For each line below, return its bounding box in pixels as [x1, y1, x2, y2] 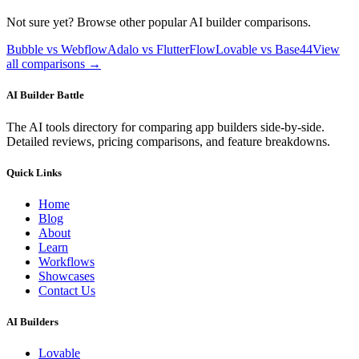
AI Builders [6, 316, 58, 329]
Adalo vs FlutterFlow [107, 42, 216, 57]
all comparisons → [6, 57, 101, 71]
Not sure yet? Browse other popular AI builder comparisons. [6, 15, 311, 30]
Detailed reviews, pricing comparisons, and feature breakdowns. [6, 134, 330, 148]
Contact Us [38, 284, 95, 297]
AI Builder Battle [6, 89, 84, 102]
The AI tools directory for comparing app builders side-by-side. [6, 119, 325, 134]
